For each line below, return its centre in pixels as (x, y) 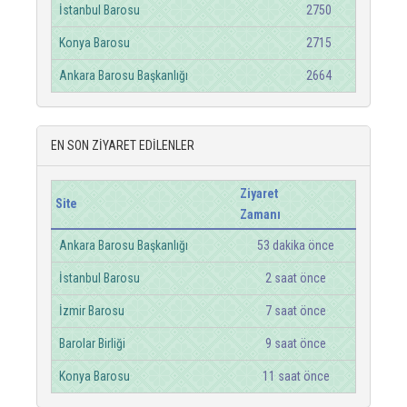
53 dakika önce (296, 245)
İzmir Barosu (92, 311)
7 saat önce (296, 311)
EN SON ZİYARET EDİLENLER (123, 145)
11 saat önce (296, 376)
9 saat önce (296, 343)
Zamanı (260, 214)
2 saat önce (296, 278)
